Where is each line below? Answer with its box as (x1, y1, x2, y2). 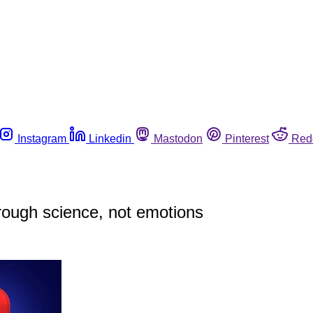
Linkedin (89, 132, 131, 145)
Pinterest (225, 132, 269, 145)
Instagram (17, 132, 66, 145)
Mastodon (154, 132, 203, 145)
